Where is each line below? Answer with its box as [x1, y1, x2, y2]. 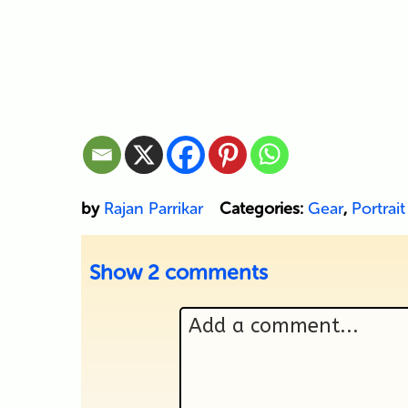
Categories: [219, 198, 308, 219]
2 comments [147, 259, 268, 285]
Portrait [351, 198, 405, 219]
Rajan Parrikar [103, 198, 203, 219]
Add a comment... [189, 313, 359, 338]
